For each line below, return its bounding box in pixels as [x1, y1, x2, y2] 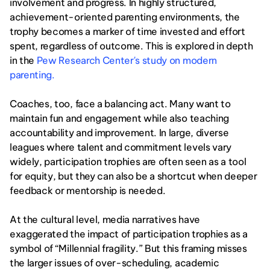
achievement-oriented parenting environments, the [10, 11, 240, 23]
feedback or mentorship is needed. [10, 184, 166, 196]
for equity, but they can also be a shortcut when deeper [10, 170, 257, 182]
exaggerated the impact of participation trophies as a [10, 228, 248, 240]
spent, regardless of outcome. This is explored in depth [10, 40, 253, 52]
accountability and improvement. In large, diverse [10, 127, 229, 139]
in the [10, 54, 37, 66]
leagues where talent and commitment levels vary [10, 141, 231, 153]
